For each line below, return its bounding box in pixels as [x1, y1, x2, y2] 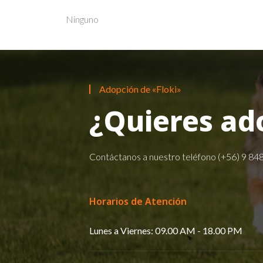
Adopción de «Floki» [99, 83, 181, 95]
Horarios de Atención [89, 195, 187, 208]
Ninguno [66, 14, 99, 25]
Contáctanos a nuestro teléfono [89, 151, 218, 163]
